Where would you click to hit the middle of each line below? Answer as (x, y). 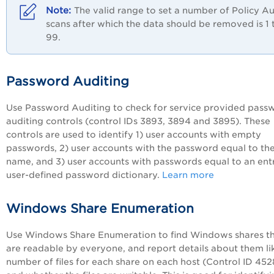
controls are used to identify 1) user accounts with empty (134, 134)
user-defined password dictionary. (84, 175)
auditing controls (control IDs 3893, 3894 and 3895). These (138, 121)
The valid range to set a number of (153, 10)
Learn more (188, 175)
